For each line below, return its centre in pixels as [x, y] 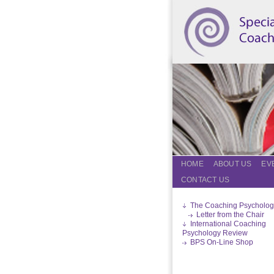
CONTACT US [205, 180]
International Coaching [228, 224]
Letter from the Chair [230, 215]
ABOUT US [232, 164]
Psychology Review [215, 233]
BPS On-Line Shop [222, 242]
